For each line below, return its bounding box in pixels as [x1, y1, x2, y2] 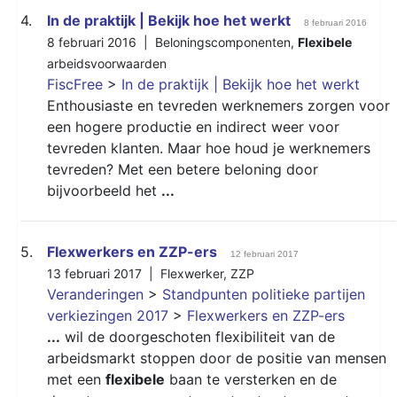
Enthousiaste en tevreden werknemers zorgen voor [47, 96, 390, 114]
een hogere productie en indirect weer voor [47, 117, 339, 136]
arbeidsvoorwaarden [47, 55, 167, 71]
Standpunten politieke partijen [162, 284, 365, 303]
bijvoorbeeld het [47, 181, 161, 199]
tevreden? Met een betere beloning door [47, 160, 318, 178]
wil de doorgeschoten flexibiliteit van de [60, 327, 335, 346]
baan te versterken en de [165, 370, 337, 388]
